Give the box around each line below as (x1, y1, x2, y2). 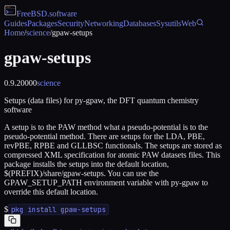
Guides (4, 19, 27, 28)
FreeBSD (16, 9, 47, 18)
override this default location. (4, 187, 98, 196)
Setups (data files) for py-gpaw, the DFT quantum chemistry (4, 95, 199, 105)
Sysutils (156, 19, 181, 28)
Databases (123, 19, 156, 28)
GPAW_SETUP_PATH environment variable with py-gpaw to (4, 178, 208, 187)
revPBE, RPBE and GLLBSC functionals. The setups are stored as (4, 141, 222, 150)
